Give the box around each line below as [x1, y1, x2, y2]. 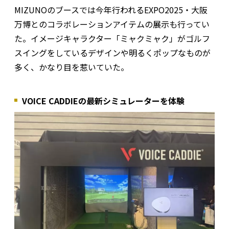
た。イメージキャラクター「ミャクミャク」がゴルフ [14, 32, 210, 45]
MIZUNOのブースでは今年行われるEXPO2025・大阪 [14, 4, 208, 16]
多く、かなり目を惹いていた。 [14, 61, 129, 74]
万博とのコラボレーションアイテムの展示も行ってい [14, 18, 210, 31]
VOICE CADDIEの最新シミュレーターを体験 [22, 95, 185, 107]
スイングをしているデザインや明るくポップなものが [14, 47, 211, 59]
